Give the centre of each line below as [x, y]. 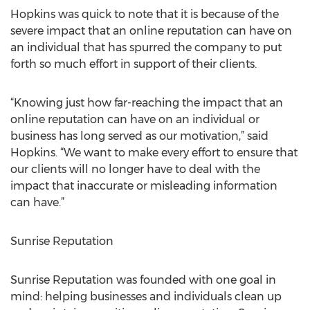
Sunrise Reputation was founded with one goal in [143, 280]
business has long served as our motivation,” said [139, 136]
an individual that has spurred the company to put [146, 47]
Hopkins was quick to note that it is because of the [145, 14]
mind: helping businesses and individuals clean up [146, 297]
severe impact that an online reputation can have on [151, 31]
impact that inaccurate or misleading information [144, 186]
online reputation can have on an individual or [135, 119]
